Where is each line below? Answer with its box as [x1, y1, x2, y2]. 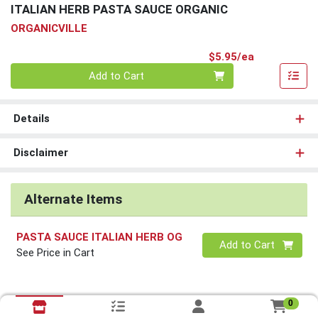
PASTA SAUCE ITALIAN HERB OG [16, 231, 182, 244]
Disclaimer [13, 146, 68, 160]
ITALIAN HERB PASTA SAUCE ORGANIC [11, 2, 228, 17]
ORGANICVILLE [11, 21, 87, 35]
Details [13, 112, 50, 126]
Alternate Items [23, 191, 122, 208]
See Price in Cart [16, 246, 94, 260]
